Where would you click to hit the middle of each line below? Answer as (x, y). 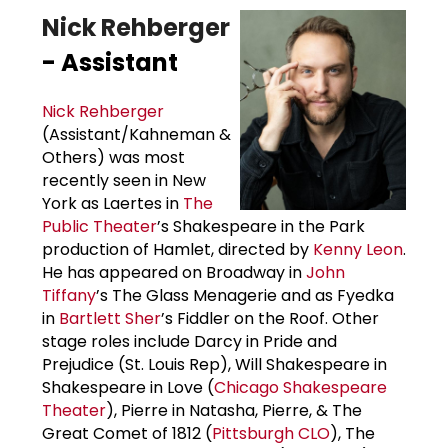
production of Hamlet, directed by (177, 249)
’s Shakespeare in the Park (261, 226)
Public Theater (99, 226)
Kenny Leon (358, 249)
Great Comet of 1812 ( (127, 433)
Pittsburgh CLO (271, 433)
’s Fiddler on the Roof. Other (270, 318)
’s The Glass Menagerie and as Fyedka (245, 295)
